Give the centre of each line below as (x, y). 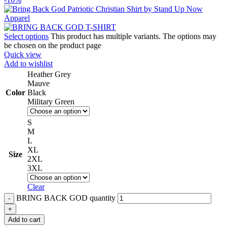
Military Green (51, 102)
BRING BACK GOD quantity (66, 198)
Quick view (23, 55)
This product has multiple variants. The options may (134, 36)
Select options (26, 36)
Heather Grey (49, 74)
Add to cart (24, 220)
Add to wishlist (28, 64)
